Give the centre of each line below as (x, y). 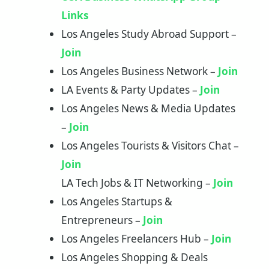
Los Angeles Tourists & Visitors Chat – (150, 146)
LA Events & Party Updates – (130, 90)
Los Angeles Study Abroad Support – (149, 34)
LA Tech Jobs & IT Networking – (137, 183)
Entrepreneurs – (102, 220)
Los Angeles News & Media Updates (148, 109)
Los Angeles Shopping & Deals (134, 258)
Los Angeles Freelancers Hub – (136, 239)
